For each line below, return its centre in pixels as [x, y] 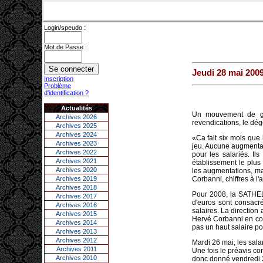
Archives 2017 [76, 196]
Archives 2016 [76, 205]
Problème [58, 86]
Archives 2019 [76, 178]
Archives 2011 [76, 249]
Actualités [76, 108]
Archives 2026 [76, 117]
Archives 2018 [76, 187]
